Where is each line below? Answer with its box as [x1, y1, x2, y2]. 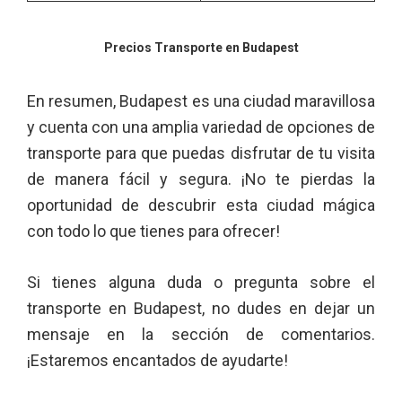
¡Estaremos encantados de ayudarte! [27, 351, 288, 370]
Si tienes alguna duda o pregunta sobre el [27, 273, 375, 292]
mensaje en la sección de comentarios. [27, 325, 375, 344]
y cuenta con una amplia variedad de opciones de [27, 118, 375, 136]
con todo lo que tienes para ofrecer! [27, 222, 280, 240]
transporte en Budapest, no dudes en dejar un [27, 299, 375, 318]
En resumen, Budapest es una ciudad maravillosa [27, 92, 375, 110]
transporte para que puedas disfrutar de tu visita [27, 144, 375, 162]
